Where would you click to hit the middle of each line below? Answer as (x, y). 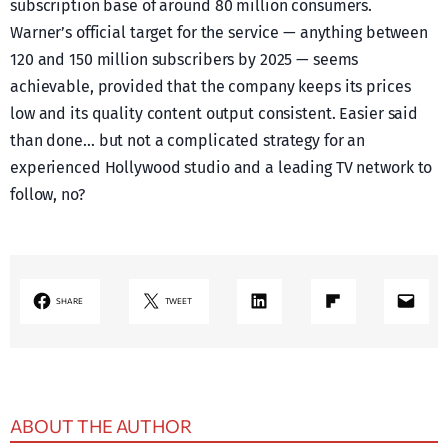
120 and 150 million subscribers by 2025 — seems (184, 59)
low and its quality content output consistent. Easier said (214, 113)
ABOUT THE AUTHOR (101, 425)
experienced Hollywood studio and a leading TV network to (221, 167)
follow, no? (47, 194)
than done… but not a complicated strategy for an (188, 140)
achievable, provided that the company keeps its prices (210, 86)
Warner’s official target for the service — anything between (219, 32)
